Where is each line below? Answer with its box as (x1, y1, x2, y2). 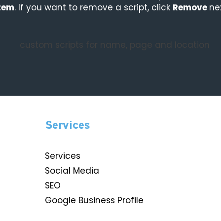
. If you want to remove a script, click (14, 1, 173, 13)
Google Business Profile (44, 194, 144, 207)
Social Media (44, 165, 99, 177)
